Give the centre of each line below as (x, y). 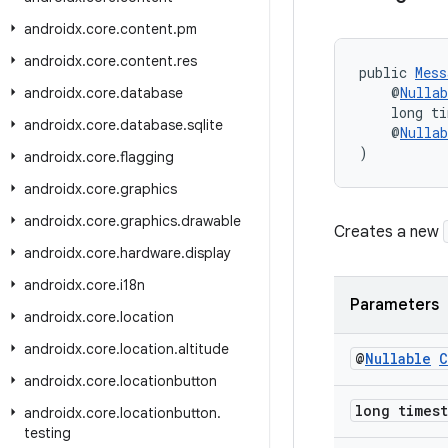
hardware (150, 253)
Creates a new (388, 232)
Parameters (394, 305)
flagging (147, 157)
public (387, 72)
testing (47, 433)
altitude (203, 349)
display (208, 253)
